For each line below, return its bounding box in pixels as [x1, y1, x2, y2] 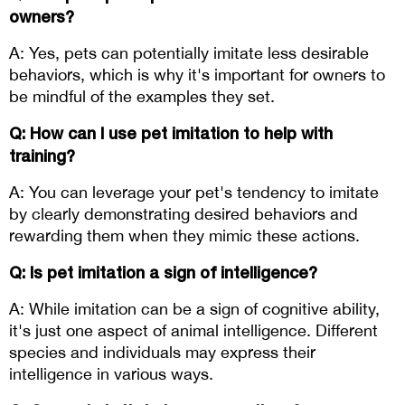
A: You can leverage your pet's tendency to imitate [9, 183, 379, 202]
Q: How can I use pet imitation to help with [9, 123, 333, 144]
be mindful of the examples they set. [9, 87, 275, 107]
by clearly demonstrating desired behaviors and [9, 204, 358, 224]
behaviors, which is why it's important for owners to [9, 65, 385, 85]
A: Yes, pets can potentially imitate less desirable [9, 43, 369, 63]
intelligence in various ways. [9, 364, 213, 384]
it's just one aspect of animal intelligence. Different [9, 321, 378, 341]
